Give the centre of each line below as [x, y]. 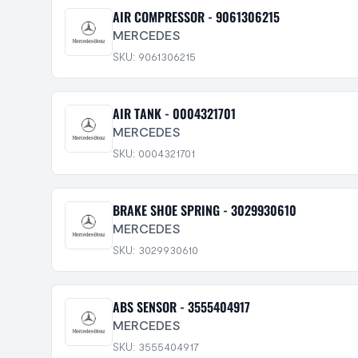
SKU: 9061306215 [154, 56]
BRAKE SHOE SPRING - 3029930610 [205, 210]
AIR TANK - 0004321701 [174, 113]
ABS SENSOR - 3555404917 [181, 307]
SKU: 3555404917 [156, 346]
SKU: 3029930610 [155, 250]
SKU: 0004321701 [154, 153]
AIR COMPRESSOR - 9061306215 [196, 17]
